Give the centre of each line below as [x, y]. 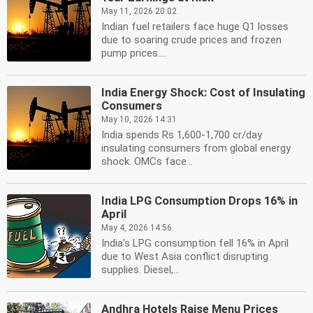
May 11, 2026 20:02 [139, 11]
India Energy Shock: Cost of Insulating [203, 93]
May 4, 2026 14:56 [137, 228]
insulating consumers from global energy [196, 148]
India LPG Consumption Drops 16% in [199, 201]
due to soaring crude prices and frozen [191, 40]
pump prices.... [134, 53]
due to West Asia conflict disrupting [185, 256]
